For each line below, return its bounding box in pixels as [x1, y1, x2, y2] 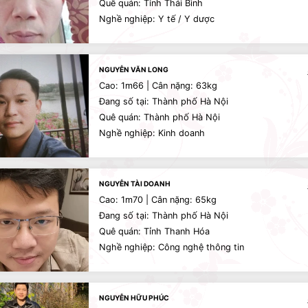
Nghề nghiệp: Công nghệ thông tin [99, 242, 244, 252]
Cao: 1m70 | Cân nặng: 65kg [99, 195, 217, 205]
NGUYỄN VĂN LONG [99, 65, 168, 74]
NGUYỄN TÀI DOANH [99, 179, 170, 188]
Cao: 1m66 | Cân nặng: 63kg [99, 80, 217, 91]
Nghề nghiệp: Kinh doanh [99, 128, 205, 138]
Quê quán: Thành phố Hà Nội [99, 112, 220, 122]
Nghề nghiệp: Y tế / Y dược [99, 14, 214, 24]
